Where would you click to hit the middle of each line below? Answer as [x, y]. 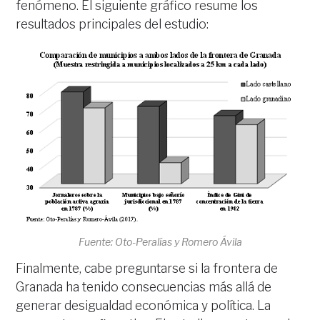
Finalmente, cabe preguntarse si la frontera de [147, 268]
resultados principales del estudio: [112, 24]
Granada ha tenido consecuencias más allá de [144, 286]
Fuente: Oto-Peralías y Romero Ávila [160, 241]
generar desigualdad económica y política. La [144, 305]
